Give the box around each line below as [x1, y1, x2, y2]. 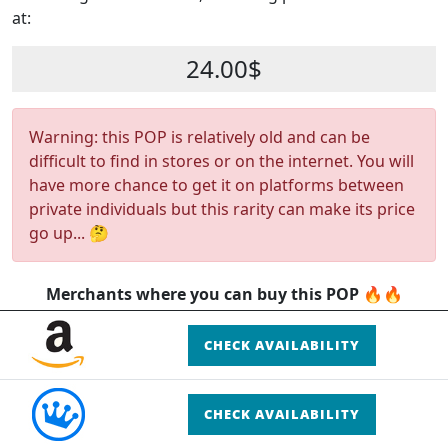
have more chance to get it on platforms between [29, 174, 404, 196]
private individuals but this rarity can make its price [29, 198, 415, 220]
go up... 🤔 [29, 222, 109, 244]
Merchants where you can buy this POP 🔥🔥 [45, 283, 403, 305]
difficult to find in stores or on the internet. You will [29, 150, 414, 172]
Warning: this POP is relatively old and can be [29, 126, 370, 148]
